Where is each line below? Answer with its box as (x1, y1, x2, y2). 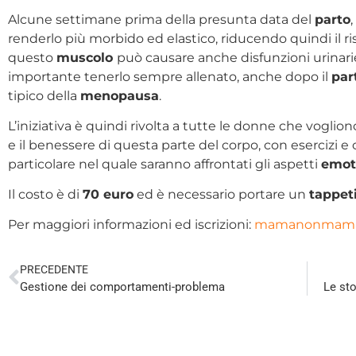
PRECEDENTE (20, 262, 88, 277)
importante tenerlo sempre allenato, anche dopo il (8, 68, 331, 84)
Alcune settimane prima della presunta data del (8, 11, 315, 27)
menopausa (80, 87, 159, 103)
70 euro (83, 186, 133, 202)
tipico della (8, 87, 80, 103)
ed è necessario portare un (133, 186, 309, 202)
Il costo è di (8, 186, 83, 202)
